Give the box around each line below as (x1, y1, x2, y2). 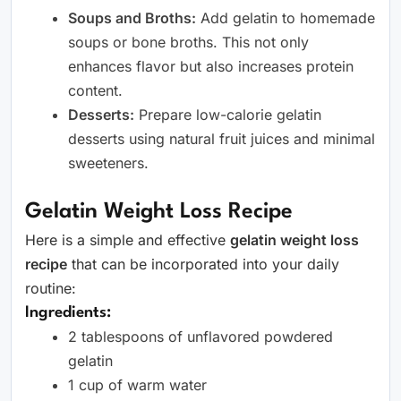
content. (68, 81, 123, 99)
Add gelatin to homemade (196, 9, 375, 27)
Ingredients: (25, 305, 111, 320)
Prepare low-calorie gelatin (134, 106, 321, 124)
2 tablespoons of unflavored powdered (68, 328, 333, 346)
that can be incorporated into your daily (67, 255, 339, 273)
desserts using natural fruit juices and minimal (68, 130, 375, 148)
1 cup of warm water (68, 376, 207, 394)
